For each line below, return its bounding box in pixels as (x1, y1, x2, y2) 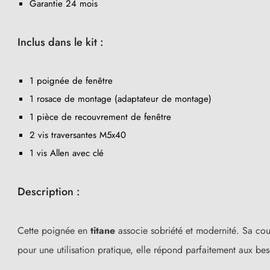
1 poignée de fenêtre (30, 74, 113, 87)
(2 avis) (108, 156, 135, 169)
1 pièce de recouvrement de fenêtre (30, 110, 171, 124)
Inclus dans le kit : (17, 34, 104, 50)
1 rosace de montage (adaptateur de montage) (30, 92, 212, 105)
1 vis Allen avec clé (30, 146, 104, 160)
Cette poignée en (17, 223, 90, 237)
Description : (17, 183, 80, 199)
